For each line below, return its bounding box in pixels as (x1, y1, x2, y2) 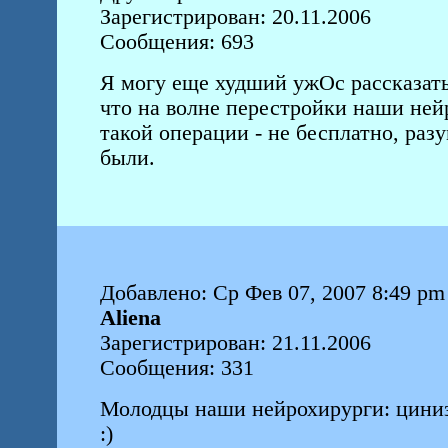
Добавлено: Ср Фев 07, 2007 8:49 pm (99, 281, 445, 305)
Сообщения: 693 (99, 30, 254, 54)
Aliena (99, 306, 161, 330)
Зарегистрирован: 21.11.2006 (99, 331, 371, 355)
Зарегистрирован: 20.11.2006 (99, 5, 371, 29)
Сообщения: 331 (99, 356, 254, 380)
